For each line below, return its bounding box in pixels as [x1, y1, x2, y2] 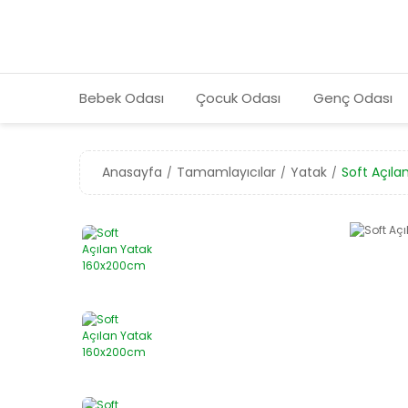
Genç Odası [312, 88, 393, 107]
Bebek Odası [79, 88, 164, 107]
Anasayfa [102, 163, 162, 181]
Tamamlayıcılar [177, 163, 276, 181]
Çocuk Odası [196, 88, 281, 107]
